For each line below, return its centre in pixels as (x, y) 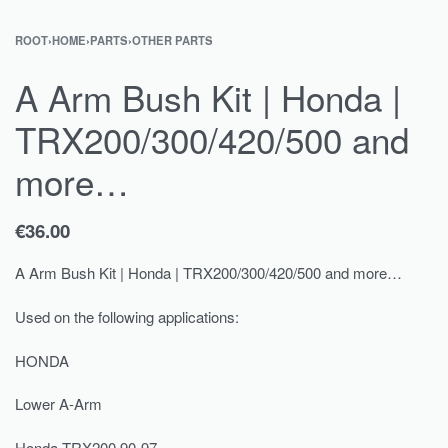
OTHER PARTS (172, 40)
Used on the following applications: (127, 316)
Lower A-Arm (58, 404)
